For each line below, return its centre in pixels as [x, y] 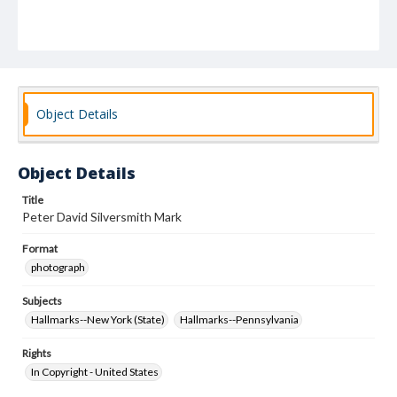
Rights [37, 353]
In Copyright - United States [95, 372]
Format [40, 249]
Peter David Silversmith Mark [102, 217]
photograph [58, 267]
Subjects [42, 301]
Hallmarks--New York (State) [98, 319]
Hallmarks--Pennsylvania [239, 319]
